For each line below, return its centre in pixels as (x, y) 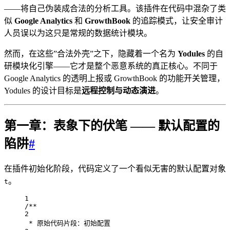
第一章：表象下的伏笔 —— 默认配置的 (112, 126)
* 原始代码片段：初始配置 (70, 223)
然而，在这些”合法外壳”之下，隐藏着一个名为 (91, 53)
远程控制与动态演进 (119, 90)
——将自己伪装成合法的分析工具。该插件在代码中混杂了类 (115, 8)
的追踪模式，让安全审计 (177, 21)
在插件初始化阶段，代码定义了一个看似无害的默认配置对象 (115, 168)
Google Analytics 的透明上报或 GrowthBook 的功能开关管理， (114, 78)
